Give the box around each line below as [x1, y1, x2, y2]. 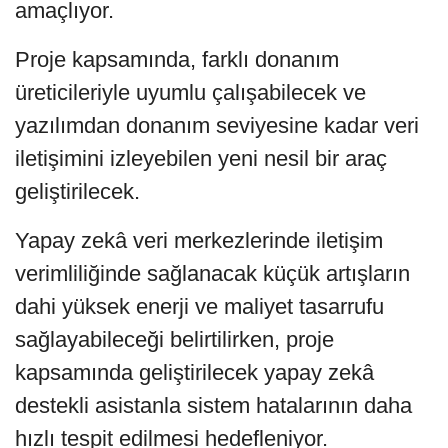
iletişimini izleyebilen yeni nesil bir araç [15, 145, 387, 171]
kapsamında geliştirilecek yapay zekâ [15, 359, 374, 385]
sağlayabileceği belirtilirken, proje [15, 326, 334, 352]
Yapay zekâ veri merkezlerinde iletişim [15, 227, 383, 253]
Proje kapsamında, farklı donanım [15, 46, 339, 72]
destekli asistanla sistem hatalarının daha [15, 392, 412, 418]
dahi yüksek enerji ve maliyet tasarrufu [15, 293, 384, 319]
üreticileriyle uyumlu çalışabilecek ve [15, 79, 366, 105]
